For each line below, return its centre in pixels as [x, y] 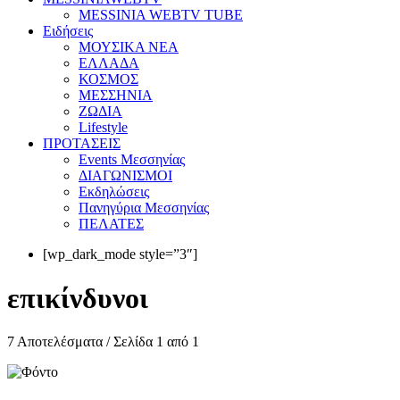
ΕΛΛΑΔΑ [109, 63]
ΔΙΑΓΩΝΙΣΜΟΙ [125, 176]
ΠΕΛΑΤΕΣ [111, 224]
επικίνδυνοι [78, 298]
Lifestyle [103, 128]
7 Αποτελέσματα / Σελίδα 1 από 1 [103, 342]
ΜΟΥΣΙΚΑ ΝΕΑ [129, 47]
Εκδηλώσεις [114, 192]
